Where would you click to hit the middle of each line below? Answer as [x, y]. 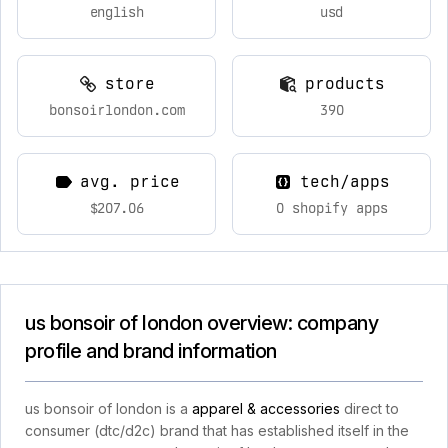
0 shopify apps [331, 208]
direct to [369, 408]
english [116, 12]
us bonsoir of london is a [108, 408]
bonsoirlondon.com [116, 110]
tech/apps [344, 181]
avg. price [129, 181]
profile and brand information [151, 351]
